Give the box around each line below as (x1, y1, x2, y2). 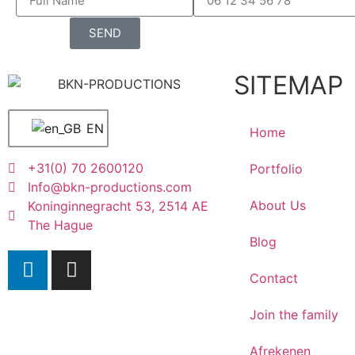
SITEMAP (234, 69, 343, 101)
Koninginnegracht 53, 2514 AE (28, 197, 208, 214)
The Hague (28, 216, 93, 233)
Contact (250, 269, 298, 286)
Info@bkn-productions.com (28, 178, 192, 195)
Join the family (250, 306, 338, 323)
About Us (250, 197, 306, 213)
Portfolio (250, 160, 303, 177)
